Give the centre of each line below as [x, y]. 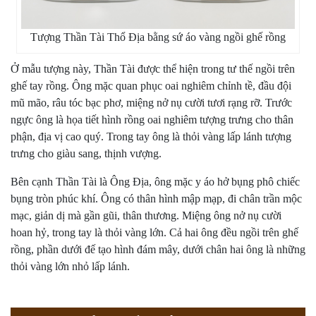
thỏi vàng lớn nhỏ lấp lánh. [70, 266]
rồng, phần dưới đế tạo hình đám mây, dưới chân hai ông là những [158, 249]
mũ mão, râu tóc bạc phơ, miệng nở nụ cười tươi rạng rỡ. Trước [151, 102]
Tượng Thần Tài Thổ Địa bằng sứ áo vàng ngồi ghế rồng [158, 37]
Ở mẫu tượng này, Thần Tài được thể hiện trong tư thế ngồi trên [153, 68]
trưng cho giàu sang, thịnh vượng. [86, 153]
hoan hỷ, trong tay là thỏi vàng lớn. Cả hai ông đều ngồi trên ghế [154, 232]
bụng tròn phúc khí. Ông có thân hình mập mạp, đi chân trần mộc [156, 198]
